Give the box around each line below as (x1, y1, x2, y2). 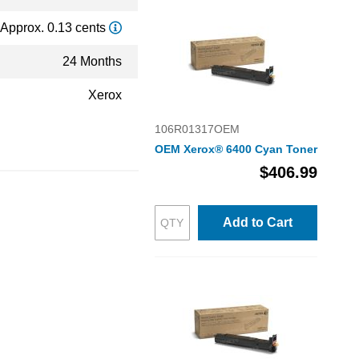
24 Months (63, 54, 122, 68)
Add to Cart (222, 216, 292, 229)
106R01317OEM (154, 123, 240, 135)
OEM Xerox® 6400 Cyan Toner (154, 143, 317, 155)
